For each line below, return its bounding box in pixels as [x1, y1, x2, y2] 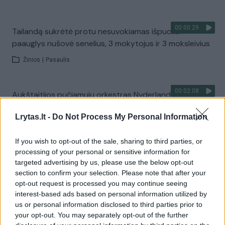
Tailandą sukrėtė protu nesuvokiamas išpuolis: [12, 26, 180, 37]
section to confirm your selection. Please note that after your [15, 169, 206, 177]
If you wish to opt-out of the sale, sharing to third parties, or [15, 137, 202, 145]
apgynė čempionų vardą [12, 101, 101, 112]
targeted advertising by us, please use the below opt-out [15, 158, 193, 166]
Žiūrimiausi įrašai [8, 194, 147, 218]
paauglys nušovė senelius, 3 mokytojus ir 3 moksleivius [12, 38, 210, 49]
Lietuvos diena [46, 120, 86, 127]
